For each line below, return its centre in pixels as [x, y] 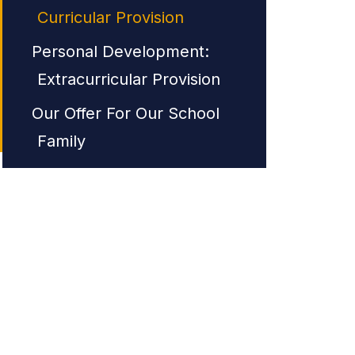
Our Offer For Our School [125, 113]
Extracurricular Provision [128, 79]
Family [61, 141]
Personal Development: [120, 52]
